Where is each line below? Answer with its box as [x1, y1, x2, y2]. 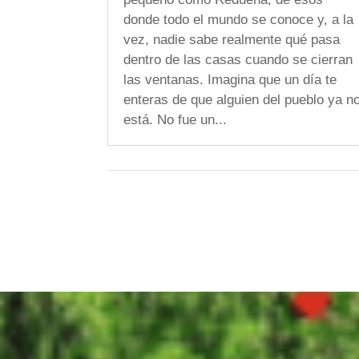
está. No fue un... [123, 111, 228, 127]
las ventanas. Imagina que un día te [123, 71, 337, 87]
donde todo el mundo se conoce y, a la [123, 11, 354, 27]
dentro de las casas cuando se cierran [123, 51, 353, 67]
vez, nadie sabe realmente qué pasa [123, 31, 341, 47]
